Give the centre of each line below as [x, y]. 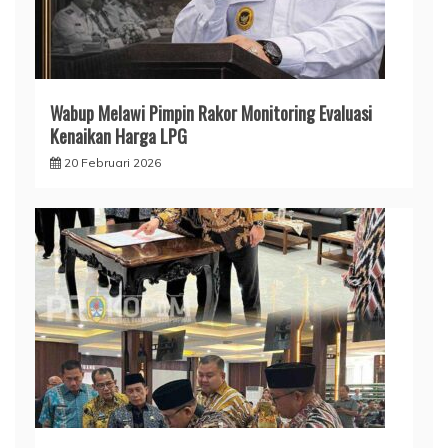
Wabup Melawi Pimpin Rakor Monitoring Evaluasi [211, 112]
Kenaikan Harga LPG [118, 135]
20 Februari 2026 [112, 162]
